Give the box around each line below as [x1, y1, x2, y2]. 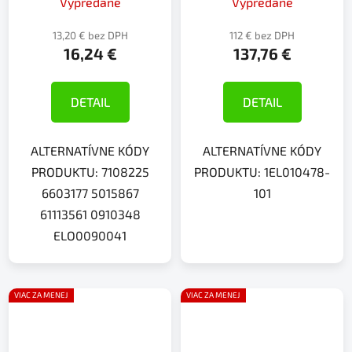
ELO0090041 [53, 227, 126, 243]
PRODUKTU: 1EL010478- [194, 163, 330, 179]
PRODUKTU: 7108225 [31, 163, 149, 179]
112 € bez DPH [229, 28, 295, 42]
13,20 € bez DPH [52, 28, 128, 42]
